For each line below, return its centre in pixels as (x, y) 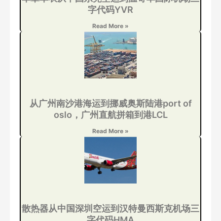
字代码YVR (110, 10)
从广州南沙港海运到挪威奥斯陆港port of (110, 104)
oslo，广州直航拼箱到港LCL (110, 115)
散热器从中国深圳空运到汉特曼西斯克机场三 (110, 209)
